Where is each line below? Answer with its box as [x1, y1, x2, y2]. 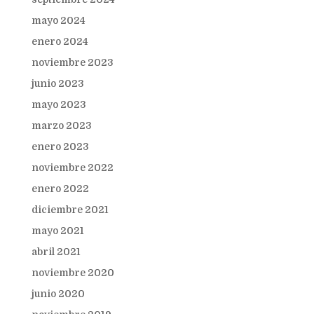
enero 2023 [31, 141, 89, 152]
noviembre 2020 [31, 267, 114, 278]
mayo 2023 [31, 99, 86, 110]
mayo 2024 [31, 15, 86, 26]
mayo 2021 [31, 225, 84, 236]
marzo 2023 [31, 120, 92, 131]
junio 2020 [31, 288, 85, 299]
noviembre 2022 [31, 162, 114, 173]
